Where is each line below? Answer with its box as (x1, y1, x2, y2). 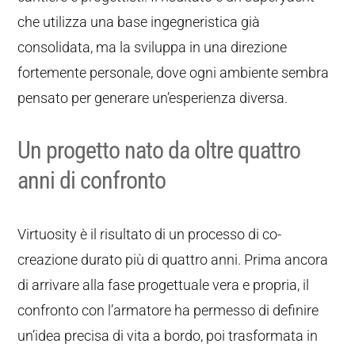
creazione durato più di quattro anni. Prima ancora (17, 251, 329, 268)
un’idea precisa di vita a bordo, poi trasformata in (17, 327, 319, 344)
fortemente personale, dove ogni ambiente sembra (17, 64, 330, 81)
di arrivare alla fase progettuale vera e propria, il (17, 277, 310, 293)
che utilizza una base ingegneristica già (17, 13, 261, 30)
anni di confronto (17, 166, 166, 194)
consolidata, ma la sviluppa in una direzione (17, 39, 288, 55)
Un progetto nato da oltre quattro (17, 136, 301, 164)
